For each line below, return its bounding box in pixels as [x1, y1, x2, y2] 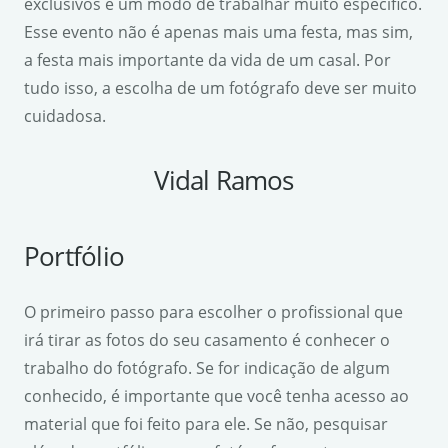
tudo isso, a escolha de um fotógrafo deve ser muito [24, 77, 417, 99]
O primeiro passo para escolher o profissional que [24, 301, 403, 323]
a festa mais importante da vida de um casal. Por [24, 49, 391, 71]
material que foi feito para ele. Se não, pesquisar [24, 413, 388, 435]
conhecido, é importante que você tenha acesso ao [24, 385, 409, 407]
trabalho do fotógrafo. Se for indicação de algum [24, 357, 390, 379]
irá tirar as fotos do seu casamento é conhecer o [24, 329, 390, 351]
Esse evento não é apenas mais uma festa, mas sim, [24, 21, 413, 43]
